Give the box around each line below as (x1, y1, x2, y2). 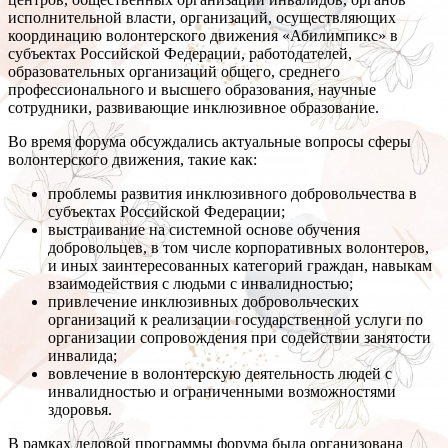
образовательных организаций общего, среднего (8, 63, 340, 81)
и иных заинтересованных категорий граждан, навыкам (48, 257, 432, 275)
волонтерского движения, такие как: (8, 151, 257, 169)
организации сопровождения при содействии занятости (48, 329, 431, 347)
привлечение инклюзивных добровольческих (48, 293, 359, 311)
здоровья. (48, 401, 112, 419)
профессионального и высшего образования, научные (8, 81, 376, 99)
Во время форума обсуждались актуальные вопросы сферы (8, 133, 411, 151)
